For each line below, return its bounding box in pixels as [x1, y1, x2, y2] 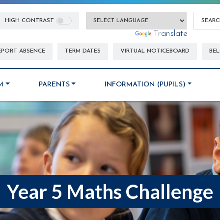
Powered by [89, 29, 136, 38]
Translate [153, 29, 188, 38]
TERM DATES [65, 48, 101, 55]
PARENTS [38, 81, 70, 88]
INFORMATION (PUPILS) [105, 81, 186, 88]
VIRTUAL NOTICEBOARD [120, 48, 190, 55]
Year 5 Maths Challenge [7, 180, 213, 204]
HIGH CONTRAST [4, 18, 54, 24]
